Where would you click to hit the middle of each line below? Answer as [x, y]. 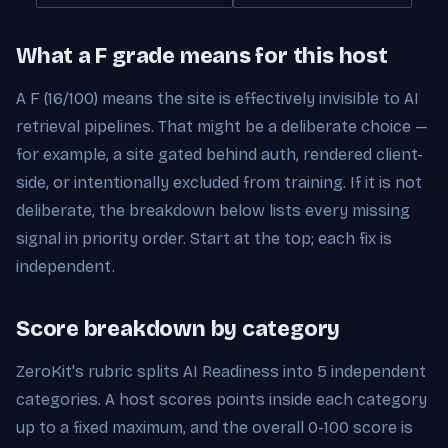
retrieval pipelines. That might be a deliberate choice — [222, 126]
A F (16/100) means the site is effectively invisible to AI [217, 98]
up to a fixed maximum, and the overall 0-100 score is [214, 427]
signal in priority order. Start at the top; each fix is [204, 238]
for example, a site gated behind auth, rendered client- [219, 154]
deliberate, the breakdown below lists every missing [213, 210]
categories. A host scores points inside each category [221, 399]
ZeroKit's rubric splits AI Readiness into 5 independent [221, 371]
